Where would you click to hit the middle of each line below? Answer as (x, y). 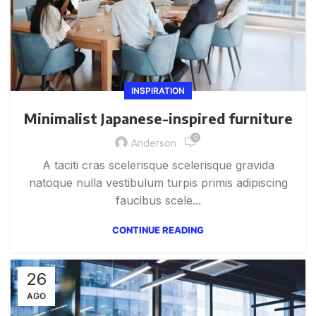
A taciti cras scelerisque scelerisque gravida (158, 165)
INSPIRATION (158, 91)
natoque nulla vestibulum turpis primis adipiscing (158, 183)
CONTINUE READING (158, 230)
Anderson (154, 142)
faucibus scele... (158, 201)
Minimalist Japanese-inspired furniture (158, 119)
